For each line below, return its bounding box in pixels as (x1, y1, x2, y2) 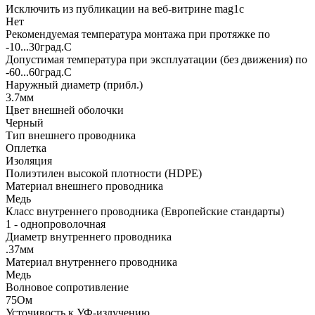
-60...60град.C (6, 65, 72, 78)
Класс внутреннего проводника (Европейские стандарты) (6, 205, 284, 217)
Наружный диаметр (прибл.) (6, 78, 143, 91)
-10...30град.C (6, 40, 72, 53)
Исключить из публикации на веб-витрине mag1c (6, 2, 244, 15)
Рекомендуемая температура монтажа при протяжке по (6, 27, 270, 40)
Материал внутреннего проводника (6, 255, 177, 268)
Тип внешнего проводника (6, 129, 136, 141)
